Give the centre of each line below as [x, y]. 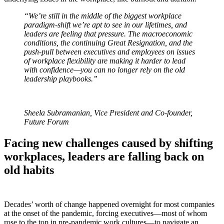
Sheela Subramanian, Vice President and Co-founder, [108, 112]
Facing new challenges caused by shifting [108, 143]
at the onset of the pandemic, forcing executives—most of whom [105, 213]
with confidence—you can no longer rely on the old [104, 69]
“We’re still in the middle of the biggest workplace [103, 15]
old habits [29, 170]
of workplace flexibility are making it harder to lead [105, 60]
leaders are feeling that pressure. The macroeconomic [108, 33]
